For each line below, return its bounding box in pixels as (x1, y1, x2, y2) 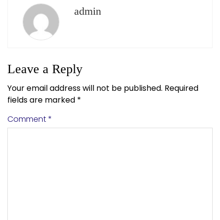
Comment (7, 113, 48, 125)
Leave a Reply (7, 61, 82, 76)
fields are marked (7, 94, 77, 106)
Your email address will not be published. (7, 82, 163, 94)
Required (165, 82, 198, 94)
